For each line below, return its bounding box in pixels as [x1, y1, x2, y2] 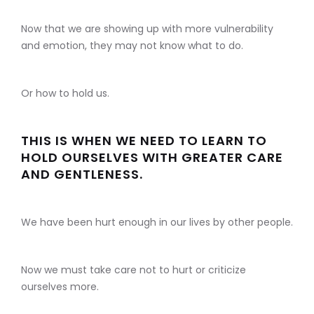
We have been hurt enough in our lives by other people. [21, 215, 293, 230]
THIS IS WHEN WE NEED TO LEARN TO [21, 132, 267, 150]
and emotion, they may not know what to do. [21, 39, 243, 53]
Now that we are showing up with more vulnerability [21, 22, 273, 36]
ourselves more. [21, 280, 99, 294]
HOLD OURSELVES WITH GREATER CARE [21, 149, 283, 167]
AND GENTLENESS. [21, 165, 143, 184]
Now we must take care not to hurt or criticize [21, 263, 246, 278]
